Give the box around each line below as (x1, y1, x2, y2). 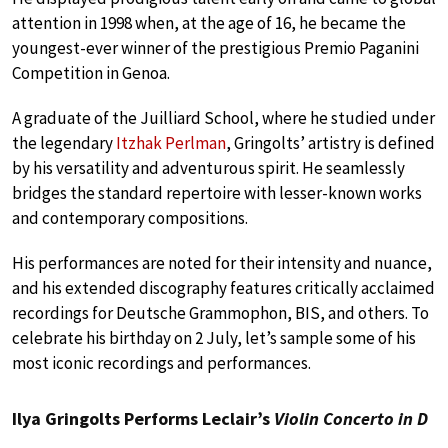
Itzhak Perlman (116, 132, 226, 155)
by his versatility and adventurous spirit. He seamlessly (12, 157, 405, 180)
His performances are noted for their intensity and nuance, (12, 252, 432, 275)
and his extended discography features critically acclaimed (12, 277, 435, 300)
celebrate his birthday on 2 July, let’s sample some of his (12, 327, 416, 350)
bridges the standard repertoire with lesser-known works (12, 182, 422, 205)
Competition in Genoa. (12, 62, 170, 85)
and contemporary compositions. (12, 207, 248, 230)
